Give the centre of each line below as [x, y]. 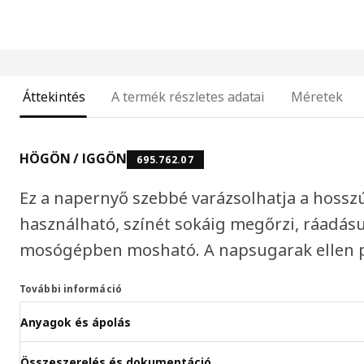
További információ [71, 289]
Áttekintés [54, 97]
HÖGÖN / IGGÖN [73, 159]
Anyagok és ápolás [76, 322]
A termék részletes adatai [188, 97]
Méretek [317, 97]
